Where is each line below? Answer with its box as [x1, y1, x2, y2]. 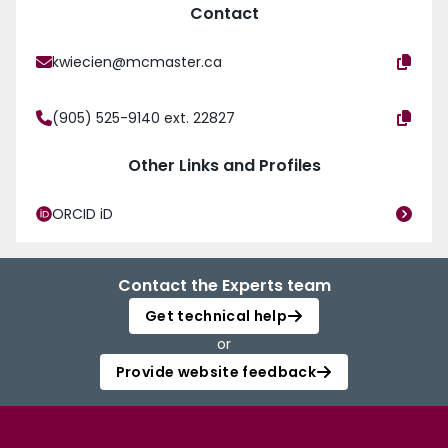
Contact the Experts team [117, 274, 331, 298]
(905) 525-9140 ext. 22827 [52, 108, 235, 129]
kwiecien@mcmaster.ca [52, 52, 222, 73]
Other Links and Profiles [127, 154, 321, 178]
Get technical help [144, 306, 288, 327]
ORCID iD [52, 204, 113, 225]
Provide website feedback [115, 362, 317, 383]
